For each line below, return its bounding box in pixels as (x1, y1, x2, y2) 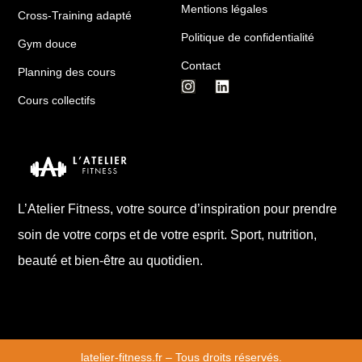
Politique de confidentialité (181, 31, 314, 44)
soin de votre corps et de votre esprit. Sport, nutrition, (18, 228, 318, 242)
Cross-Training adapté (18, 9, 133, 23)
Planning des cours (18, 65, 116, 79)
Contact (181, 59, 221, 73)
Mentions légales (181, 2, 267, 16)
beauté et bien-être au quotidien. (18, 254, 204, 268)
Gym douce (18, 37, 78, 51)
